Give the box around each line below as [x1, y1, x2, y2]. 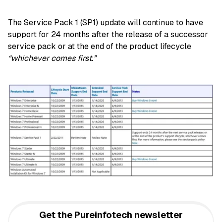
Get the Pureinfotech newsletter [39, 209, 183, 221]
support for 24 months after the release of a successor [8, 29, 208, 40]
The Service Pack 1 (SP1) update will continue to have [8, 17, 203, 28]
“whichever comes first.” [8, 53, 96, 64]
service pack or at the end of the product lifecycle [8, 41, 191, 52]
